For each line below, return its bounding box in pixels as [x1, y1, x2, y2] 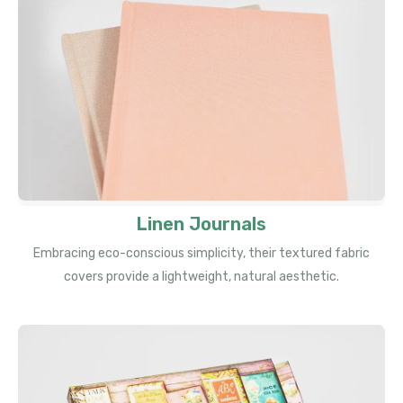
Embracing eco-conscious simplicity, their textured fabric [33, 246, 370, 262]
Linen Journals [137, 213, 266, 236]
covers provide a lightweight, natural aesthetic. [64, 269, 339, 285]
